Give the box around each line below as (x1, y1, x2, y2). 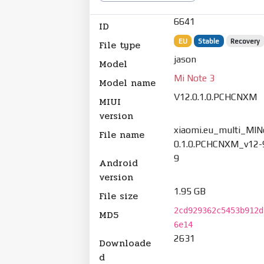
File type (99, 37, 140, 52)
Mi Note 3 (174, 72, 215, 84)
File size (99, 188, 138, 203)
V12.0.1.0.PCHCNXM (174, 91, 258, 103)
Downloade (99, 235, 151, 250)
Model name (99, 75, 156, 90)
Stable (198, 37, 220, 45)
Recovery (230, 37, 260, 45)
